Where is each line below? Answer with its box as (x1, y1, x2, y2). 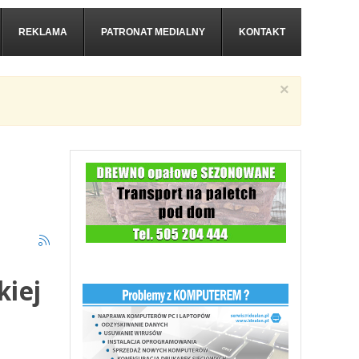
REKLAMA (18, 26, 67, 38)
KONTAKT (239, 26, 285, 38)
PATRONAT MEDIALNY (101, 26, 205, 38)
